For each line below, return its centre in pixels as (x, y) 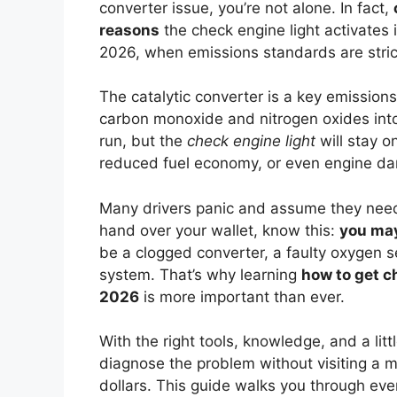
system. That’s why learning (200, 274)
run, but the (143, 141)
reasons (129, 30)
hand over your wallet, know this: (219, 230)
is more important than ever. (242, 296)
